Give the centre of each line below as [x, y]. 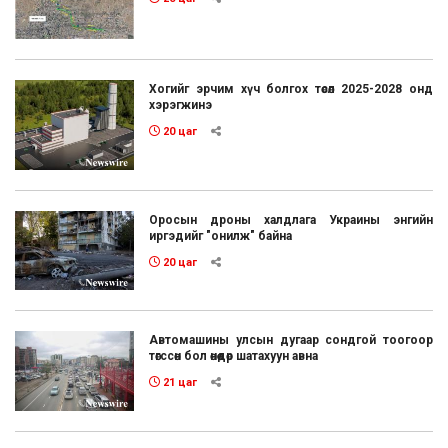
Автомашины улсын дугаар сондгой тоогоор [291, 340]
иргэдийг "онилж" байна [221, 235]
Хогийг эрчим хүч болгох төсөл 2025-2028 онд [291, 88]
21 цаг [179, 383]
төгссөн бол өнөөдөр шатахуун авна [234, 356]
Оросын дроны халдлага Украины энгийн [291, 219]
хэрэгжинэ [181, 104]
